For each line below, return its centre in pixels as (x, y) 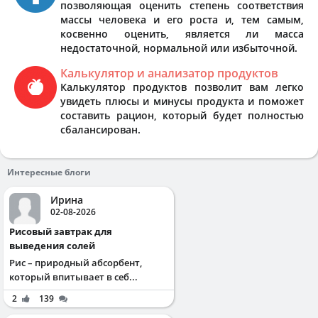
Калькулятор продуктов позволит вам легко (182, 87)
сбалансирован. (100, 129)
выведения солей (52, 245)
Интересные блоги (49, 172)
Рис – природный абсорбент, (76, 262)
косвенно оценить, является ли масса (182, 33)
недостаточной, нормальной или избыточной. (179, 48)
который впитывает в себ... (73, 276)
